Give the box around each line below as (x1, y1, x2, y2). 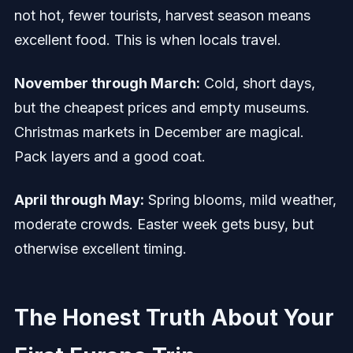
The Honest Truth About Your (13, 304, 334, 332)
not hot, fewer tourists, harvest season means (13, 7, 310, 24)
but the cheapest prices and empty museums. (13, 99, 310, 117)
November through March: (13, 75, 200, 92)
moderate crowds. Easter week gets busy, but (13, 216, 314, 233)
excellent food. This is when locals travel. (13, 32, 281, 49)
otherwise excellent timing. (13, 240, 187, 258)
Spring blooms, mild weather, (143, 191, 336, 209)
